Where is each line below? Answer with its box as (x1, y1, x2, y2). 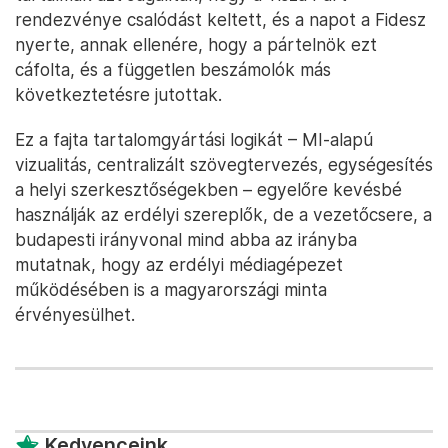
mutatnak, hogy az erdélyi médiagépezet (15, 253, 343, 275)
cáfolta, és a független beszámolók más (15, 58, 331, 80)
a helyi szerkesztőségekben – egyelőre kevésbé (15, 178, 402, 200)
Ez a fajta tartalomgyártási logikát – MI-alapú (15, 128, 373, 150)
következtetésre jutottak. (15, 83, 222, 105)
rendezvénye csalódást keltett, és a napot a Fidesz (15, 8, 426, 30)
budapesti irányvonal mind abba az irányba (15, 228, 357, 250)
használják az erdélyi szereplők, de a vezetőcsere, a (15, 203, 432, 225)
